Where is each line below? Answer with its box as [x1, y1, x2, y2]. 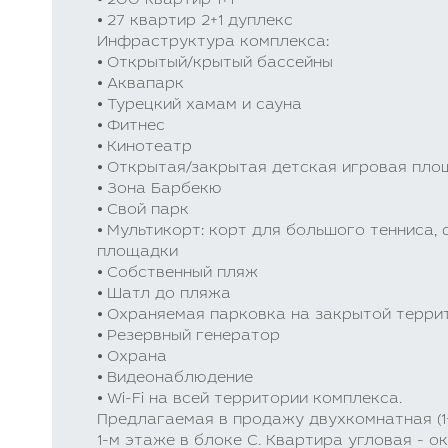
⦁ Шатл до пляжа [97, 287, 231, 302]
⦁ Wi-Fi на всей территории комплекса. [97, 392, 402, 407]
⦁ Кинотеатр [97, 140, 192, 155]
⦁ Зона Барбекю [97, 182, 222, 197]
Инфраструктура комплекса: [97, 35, 329, 50]
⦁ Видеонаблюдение [97, 371, 253, 386]
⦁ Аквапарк [97, 77, 184, 92]
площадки [97, 245, 178, 260]
